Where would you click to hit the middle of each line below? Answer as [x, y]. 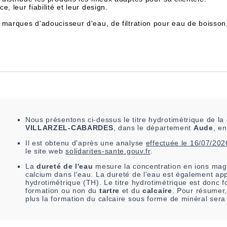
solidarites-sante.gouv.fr [108, 151]
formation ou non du [62, 191]
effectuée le [168, 143]
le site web [45, 151]
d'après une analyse [108, 143]
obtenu [57, 143]
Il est [35, 143]
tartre [109, 191]
